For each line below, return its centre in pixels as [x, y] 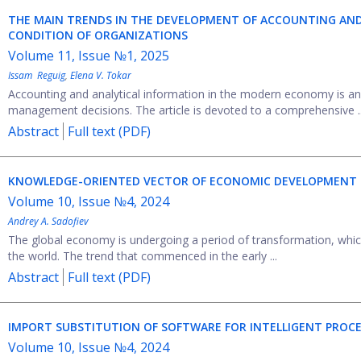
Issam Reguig [37, 75]
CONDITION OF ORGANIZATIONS [98, 35]
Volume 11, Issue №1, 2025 [89, 56]
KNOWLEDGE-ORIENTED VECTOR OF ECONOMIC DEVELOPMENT [183, 181]
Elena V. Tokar [101, 75]
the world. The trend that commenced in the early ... [143, 256]
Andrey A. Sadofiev [48, 221]
